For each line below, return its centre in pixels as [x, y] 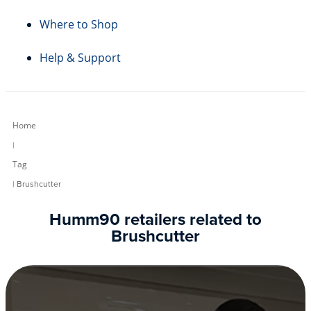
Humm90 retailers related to [155, 219]
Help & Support [80, 58]
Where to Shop [79, 24]
